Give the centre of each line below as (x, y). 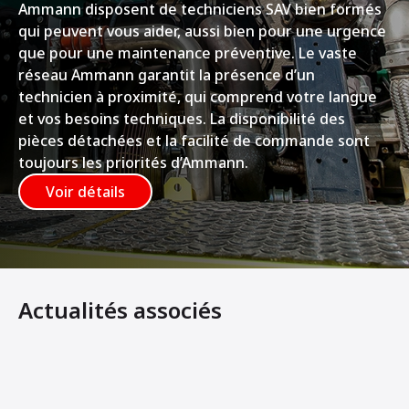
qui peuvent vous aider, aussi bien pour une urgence (202, 31)
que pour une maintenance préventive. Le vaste (188, 53)
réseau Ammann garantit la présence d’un (167, 75)
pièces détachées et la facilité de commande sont (194, 141)
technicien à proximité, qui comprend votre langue (198, 97)
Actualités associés (120, 310)
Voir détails (85, 192)
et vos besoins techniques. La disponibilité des (182, 119)
